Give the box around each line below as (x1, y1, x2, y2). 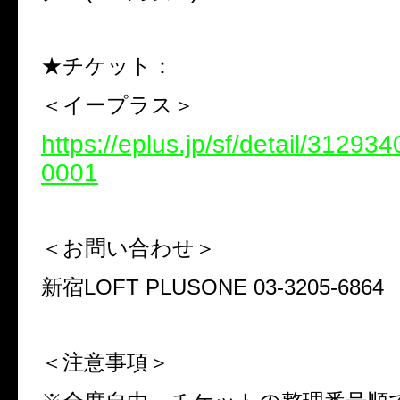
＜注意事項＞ (41, 349, 170, 374)
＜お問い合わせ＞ (41, 235, 216, 260)
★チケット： (41, 53, 173, 78)
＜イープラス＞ (41, 92, 201, 117)
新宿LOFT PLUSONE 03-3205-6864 (41, 274, 384, 299)
